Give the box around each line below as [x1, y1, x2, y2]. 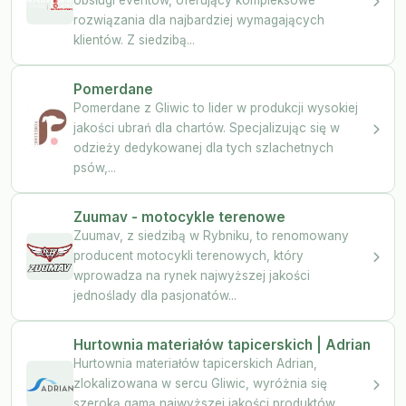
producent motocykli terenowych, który [73, 247, 304, 263]
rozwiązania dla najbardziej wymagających [73, 12, 324, 27]
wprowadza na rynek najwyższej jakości [73, 267, 310, 283]
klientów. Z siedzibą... [73, 32, 195, 47]
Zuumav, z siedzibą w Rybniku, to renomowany [73, 227, 349, 243]
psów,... [73, 159, 116, 175]
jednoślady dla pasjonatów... [73, 287, 237, 303]
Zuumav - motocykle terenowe [73, 208, 285, 226]
